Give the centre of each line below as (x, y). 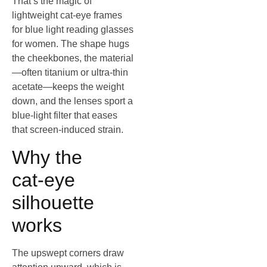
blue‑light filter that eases (65, 116)
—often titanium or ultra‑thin (70, 73)
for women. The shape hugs (71, 44)
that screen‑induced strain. (68, 130)
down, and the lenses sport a (72, 101)
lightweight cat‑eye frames (67, 15)
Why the (47, 157)
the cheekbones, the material (73, 58)
